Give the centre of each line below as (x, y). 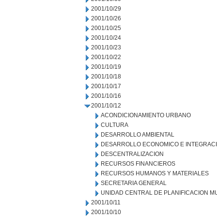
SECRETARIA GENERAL (134, 183)
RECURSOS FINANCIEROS (138, 164)
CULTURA (115, 125)
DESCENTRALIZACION (132, 154)
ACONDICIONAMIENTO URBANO (146, 115)
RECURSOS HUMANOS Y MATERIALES (155, 173)
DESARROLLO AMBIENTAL (138, 135)
